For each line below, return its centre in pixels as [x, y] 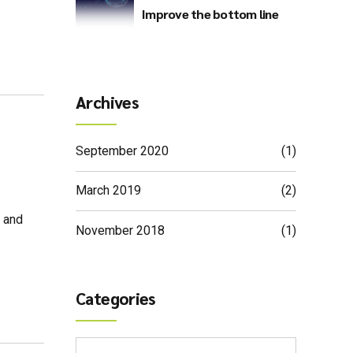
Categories [115, 298]
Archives [107, 102]
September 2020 [122, 150]
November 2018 [120, 230]
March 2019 [108, 191]
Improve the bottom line [210, 13]
